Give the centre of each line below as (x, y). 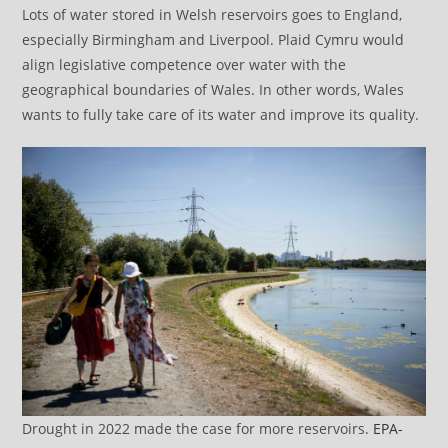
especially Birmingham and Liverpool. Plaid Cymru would (213, 40)
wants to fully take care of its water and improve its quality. (221, 115)
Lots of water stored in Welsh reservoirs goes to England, (212, 15)
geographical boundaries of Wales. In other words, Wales (213, 90)
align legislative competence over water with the (184, 65)
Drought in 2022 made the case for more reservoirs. (198, 429)
